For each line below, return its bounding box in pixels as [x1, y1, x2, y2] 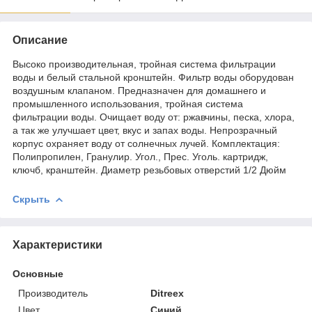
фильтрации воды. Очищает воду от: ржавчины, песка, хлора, [13, 111, 295, 123]
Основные [13, 267, 63, 279]
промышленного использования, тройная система [13, 97, 243, 109]
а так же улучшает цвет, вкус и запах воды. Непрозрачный [13, 124, 277, 136]
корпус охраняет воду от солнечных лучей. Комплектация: [13, 137, 280, 149]
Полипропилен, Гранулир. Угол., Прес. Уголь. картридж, [13, 150, 268, 162]
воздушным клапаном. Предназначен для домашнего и [13, 84, 266, 96]
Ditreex [150, 287, 185, 299]
